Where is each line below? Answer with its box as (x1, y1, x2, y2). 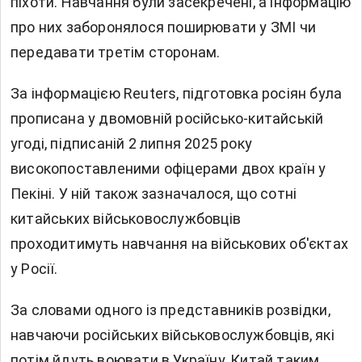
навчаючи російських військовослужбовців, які (11, 326, 335, 343)
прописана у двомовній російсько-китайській (11, 109, 324, 127)
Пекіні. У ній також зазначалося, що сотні (11, 184, 297, 202)
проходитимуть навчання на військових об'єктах (11, 234, 349, 252)
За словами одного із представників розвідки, (11, 301, 330, 318)
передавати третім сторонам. (11, 43, 221, 61)
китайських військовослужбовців (11, 209, 241, 227)
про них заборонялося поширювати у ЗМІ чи (11, 18, 317, 36)
